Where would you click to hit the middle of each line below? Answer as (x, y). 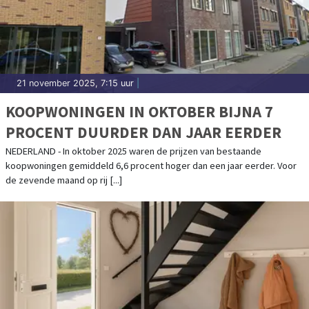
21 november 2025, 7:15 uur (75, 83)
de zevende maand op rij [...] (64, 180)
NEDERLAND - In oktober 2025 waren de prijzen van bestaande (133, 151)
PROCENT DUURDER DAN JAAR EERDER (143, 132)
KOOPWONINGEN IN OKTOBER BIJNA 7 (139, 112)
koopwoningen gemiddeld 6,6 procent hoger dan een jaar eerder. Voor (151, 166)
